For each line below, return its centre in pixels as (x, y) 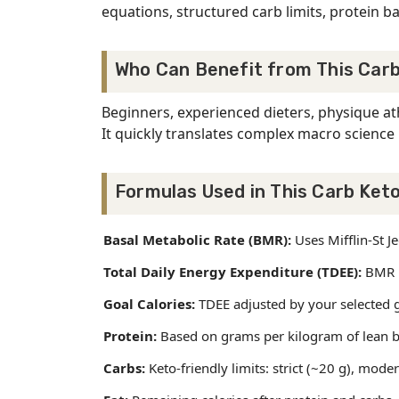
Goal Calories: (149, 304)
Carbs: (124, 368)
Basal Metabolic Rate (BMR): (197, 240)
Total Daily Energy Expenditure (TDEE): (232, 272)
